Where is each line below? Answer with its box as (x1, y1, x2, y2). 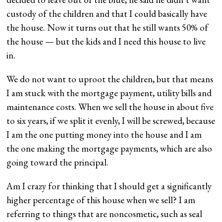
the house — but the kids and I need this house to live (6, 35, 206, 48)
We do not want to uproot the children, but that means (6, 72, 214, 85)
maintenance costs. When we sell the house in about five (6, 100, 214, 113)
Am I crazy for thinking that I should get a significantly (6, 179, 212, 192)
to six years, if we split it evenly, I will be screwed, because (6, 114, 216, 127)
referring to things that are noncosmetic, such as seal (6, 207, 203, 220)
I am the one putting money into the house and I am (6, 128, 202, 141)
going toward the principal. (6, 156, 109, 168)
